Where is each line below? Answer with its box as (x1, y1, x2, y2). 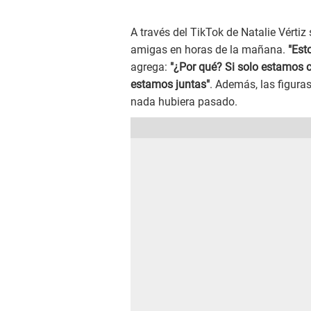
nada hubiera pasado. (131, 94, 237, 108)
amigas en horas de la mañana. (131, 42, 288, 56)
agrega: (131, 60, 170, 74)
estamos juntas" (131, 77, 210, 91)
